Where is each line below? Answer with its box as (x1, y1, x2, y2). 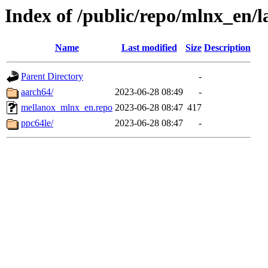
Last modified (121, 42, 177, 53)
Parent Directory (21, 71, 83, 82)
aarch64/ (21, 87, 53, 98)
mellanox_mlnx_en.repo (21, 102, 112, 113)
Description (204, 42, 251, 53)
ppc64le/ (21, 118, 53, 129)
